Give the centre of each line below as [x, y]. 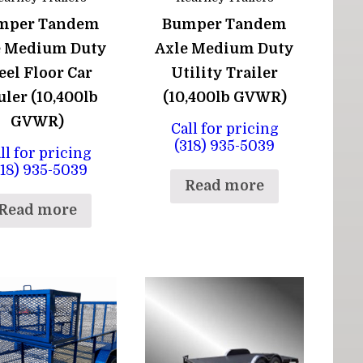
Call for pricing [224, 129]
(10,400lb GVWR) [224, 97]
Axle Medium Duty [225, 48]
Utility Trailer [225, 73]
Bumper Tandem [225, 24]
